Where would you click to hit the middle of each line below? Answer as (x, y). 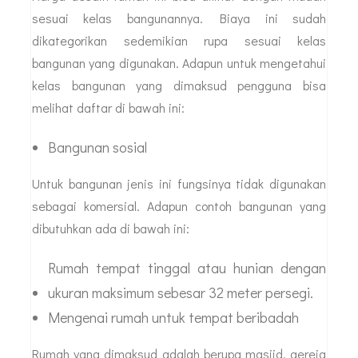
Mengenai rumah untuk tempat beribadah (173, 318)
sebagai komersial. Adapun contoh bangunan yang (179, 206)
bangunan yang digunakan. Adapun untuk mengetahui (179, 63)
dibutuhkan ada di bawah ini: (111, 229)
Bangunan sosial (97, 147)
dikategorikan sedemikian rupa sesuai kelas (179, 41)
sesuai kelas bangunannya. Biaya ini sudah (179, 18)
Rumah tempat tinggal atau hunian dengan (187, 268)
